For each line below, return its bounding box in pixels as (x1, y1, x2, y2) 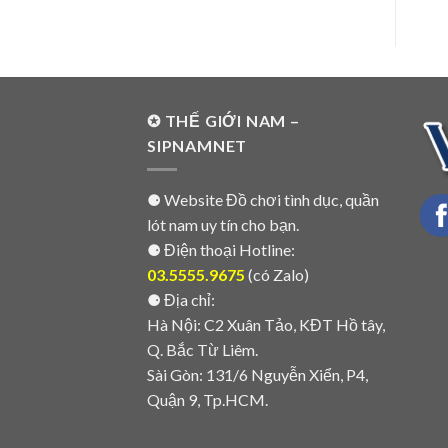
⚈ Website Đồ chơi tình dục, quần (147, 190, 379, 210)
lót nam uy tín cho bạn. (147, 215, 299, 235)
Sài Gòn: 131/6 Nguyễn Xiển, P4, (147, 365, 368, 385)
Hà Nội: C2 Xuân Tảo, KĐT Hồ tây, (147, 315, 385, 335)
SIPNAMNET (147, 135, 248, 155)
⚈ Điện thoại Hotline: (147, 240, 295, 260)
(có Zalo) (245, 265, 309, 285)
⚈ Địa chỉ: (147, 290, 215, 310)
